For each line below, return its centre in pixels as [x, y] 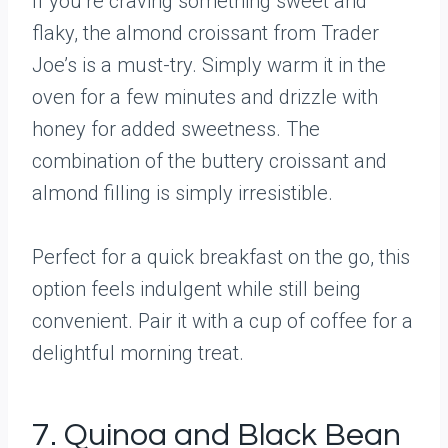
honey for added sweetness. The [176, 129]
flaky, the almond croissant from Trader [205, 33]
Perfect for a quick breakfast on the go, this [221, 257]
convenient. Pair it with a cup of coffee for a [222, 321]
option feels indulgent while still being [196, 289]
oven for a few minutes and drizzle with [205, 97]
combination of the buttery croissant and [209, 161]
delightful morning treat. [138, 353]
